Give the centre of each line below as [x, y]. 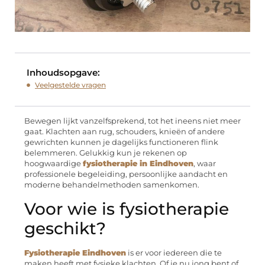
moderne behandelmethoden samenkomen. [112, 185]
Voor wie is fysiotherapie [127, 209]
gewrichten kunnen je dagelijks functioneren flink [121, 143]
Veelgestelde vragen [70, 85]
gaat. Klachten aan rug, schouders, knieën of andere [125, 132]
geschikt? [65, 228]
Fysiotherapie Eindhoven [75, 253]
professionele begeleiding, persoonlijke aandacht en [126, 174]
